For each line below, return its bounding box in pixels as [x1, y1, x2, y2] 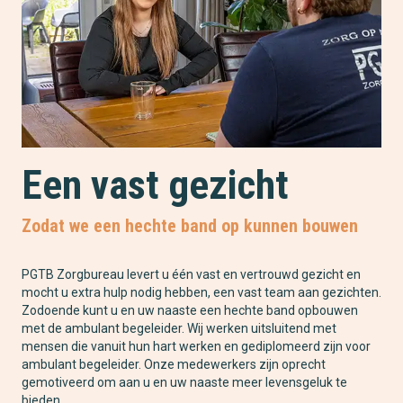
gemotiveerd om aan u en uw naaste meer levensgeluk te [22, 375, 347, 390]
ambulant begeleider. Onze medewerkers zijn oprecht [22, 357, 326, 372]
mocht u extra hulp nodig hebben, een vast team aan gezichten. [22, 285, 381, 300]
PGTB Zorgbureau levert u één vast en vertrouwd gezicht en [22, 267, 361, 282]
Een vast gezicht [22, 161, 289, 210]
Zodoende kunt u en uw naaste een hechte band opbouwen [22, 303, 358, 318]
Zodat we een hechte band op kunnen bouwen [22, 215, 358, 237]
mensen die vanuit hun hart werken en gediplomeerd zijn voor [22, 339, 371, 354]
